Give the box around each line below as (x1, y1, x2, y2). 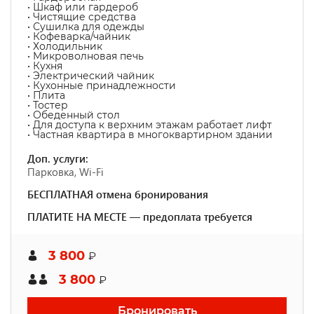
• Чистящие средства (27, 11, 136, 23)
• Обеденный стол (27, 109, 120, 121)
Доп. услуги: (27, 151, 88, 165)
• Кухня (27, 60, 62, 72)
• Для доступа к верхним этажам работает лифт (27, 118, 272, 131)
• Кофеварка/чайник (27, 30, 130, 43)
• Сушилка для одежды (27, 20, 144, 33)
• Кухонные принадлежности (27, 79, 176, 92)
